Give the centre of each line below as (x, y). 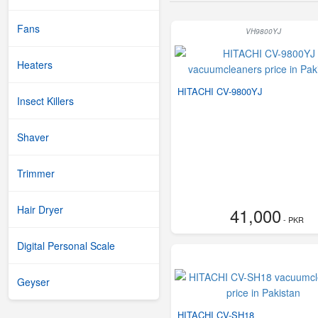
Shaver (33, 137)
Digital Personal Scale (66, 246)
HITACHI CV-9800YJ (220, 91)
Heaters (35, 65)
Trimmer (36, 173)
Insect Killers (45, 101)
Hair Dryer (40, 209)
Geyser (33, 282)
